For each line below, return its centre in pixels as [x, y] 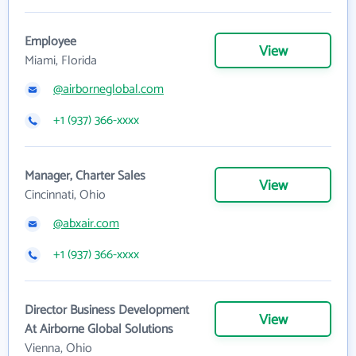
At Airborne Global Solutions [99, 330]
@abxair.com [86, 224]
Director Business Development [107, 311]
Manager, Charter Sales [85, 176]
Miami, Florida [61, 61]
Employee [50, 42]
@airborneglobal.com [108, 90]
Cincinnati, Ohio [65, 195]
